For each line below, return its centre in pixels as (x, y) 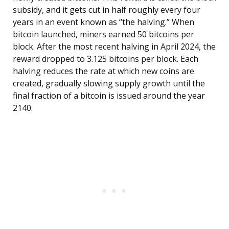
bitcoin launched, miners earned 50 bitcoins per (104, 35)
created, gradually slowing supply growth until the (109, 84)
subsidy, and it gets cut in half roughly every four (107, 10)
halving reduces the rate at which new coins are (104, 71)
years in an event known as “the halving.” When (104, 22)
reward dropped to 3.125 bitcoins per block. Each (106, 59)
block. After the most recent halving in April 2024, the (114, 47)
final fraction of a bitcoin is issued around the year (109, 96)
